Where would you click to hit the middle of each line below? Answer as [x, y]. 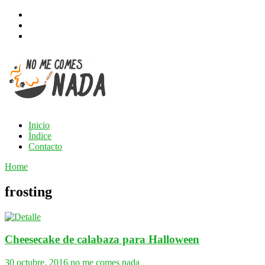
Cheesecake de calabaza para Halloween [102, 240]
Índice [40, 135]
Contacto [45, 146]
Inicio [39, 125]
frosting [28, 191]
